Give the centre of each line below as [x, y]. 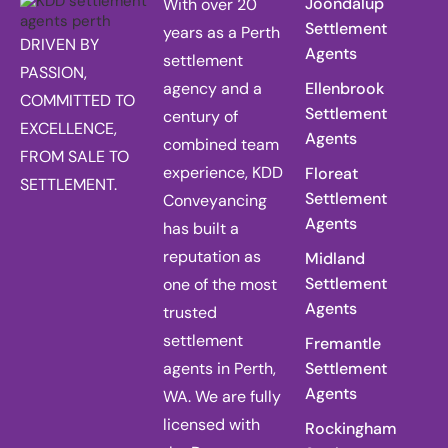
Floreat [332, 173]
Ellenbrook [345, 88]
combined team [220, 144]
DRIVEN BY [59, 44]
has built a [200, 228]
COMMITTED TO [77, 100]
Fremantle [343, 343]
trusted [189, 312]
